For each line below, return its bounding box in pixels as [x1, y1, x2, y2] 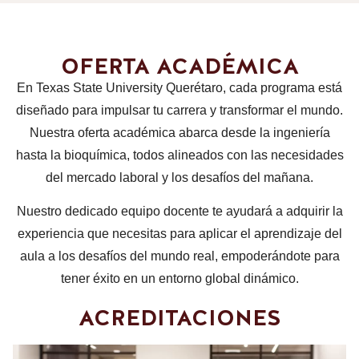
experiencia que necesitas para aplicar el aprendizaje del [17, 227, 342, 241]
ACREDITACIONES [78, 303, 281, 333]
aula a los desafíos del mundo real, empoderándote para [19, 249, 340, 264]
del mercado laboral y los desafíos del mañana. [46, 171, 313, 185]
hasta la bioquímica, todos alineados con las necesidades [15, 148, 344, 163]
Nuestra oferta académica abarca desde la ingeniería [29, 126, 330, 140]
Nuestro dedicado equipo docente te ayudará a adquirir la [16, 204, 343, 219]
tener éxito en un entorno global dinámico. [60, 272, 299, 286]
